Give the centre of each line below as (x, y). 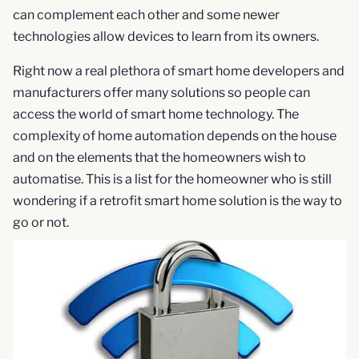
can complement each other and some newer (146, 15)
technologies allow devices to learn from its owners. (166, 37)
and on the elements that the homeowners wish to (159, 158)
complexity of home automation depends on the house (175, 136)
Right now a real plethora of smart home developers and (179, 71)
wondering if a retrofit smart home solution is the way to (177, 201)
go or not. (41, 223)
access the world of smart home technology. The (156, 115)
